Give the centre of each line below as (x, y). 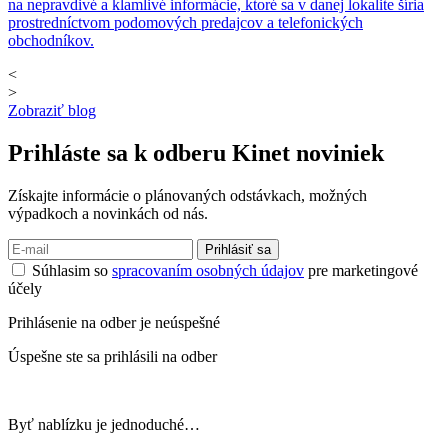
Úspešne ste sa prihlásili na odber (112, 357)
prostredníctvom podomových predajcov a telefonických (185, 23)
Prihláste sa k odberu (120, 153)
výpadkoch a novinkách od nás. (108, 214)
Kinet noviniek (308, 153)
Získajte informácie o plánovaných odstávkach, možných (187, 196)
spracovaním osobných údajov (208, 271)
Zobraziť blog (52, 111)
